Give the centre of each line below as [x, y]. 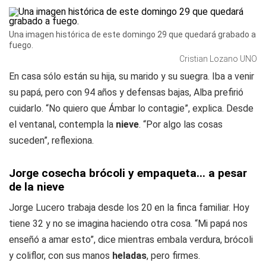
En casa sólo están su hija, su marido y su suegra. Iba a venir [132, 76]
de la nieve [37, 187]
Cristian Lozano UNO [218, 59]
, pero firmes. [173, 256]
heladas [129, 256]
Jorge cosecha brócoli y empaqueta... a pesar [128, 173]
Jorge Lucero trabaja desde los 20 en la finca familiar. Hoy [129, 208]
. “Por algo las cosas [181, 124]
